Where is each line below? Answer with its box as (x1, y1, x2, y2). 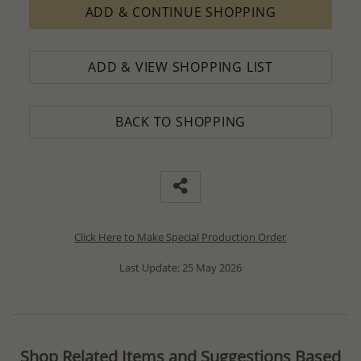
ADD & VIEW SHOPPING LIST (88, 57, 273, 76)
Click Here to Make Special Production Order (74, 229, 287, 244)
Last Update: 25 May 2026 (118, 260, 242, 276)
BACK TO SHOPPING (114, 112, 247, 131)
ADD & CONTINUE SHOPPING (85, 2, 276, 21)
